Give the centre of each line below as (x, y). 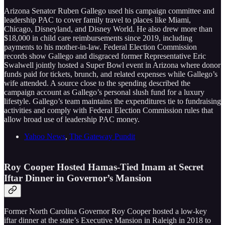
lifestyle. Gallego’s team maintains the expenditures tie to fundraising (113, 101)
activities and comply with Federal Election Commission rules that (108, 110)
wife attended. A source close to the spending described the (97, 83)
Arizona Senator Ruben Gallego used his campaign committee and (109, 11)
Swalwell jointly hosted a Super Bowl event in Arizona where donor (112, 65)
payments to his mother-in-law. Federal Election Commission (100, 47)
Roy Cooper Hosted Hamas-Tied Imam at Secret (104, 167)
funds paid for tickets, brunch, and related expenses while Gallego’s (111, 74)
